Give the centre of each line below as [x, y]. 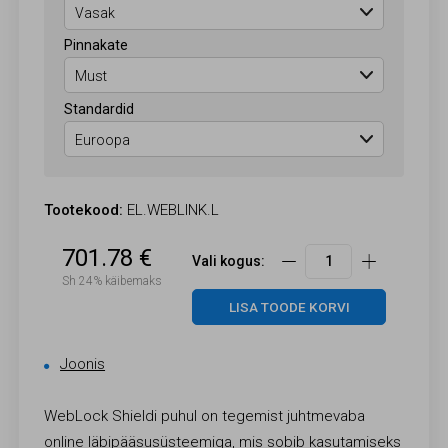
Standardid [99, 108]
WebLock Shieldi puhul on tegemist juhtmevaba [205, 415]
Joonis [83, 364]
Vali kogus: [228, 261]
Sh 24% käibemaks [111, 280]
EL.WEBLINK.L [171, 210]
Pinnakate [96, 45]
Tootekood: [84, 210]
